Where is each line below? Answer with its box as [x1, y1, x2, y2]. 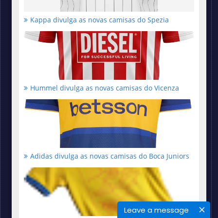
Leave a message [124, 204, 189, 215]
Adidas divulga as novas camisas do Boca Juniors [30, 151, 189, 161]
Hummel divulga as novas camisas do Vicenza [30, 83, 179, 93]
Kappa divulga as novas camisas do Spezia [30, 15, 169, 25]
